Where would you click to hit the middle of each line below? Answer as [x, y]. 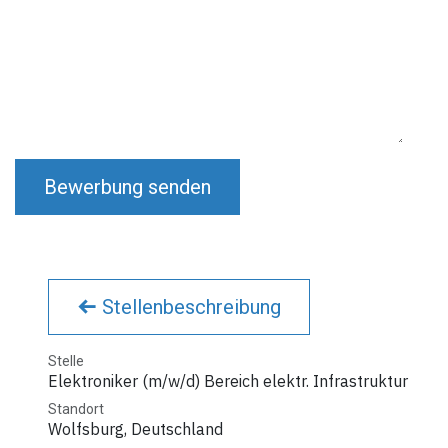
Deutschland [177, 428]
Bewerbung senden [127, 186]
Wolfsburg [86, 428]
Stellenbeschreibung [189, 306]
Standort [76, 408]
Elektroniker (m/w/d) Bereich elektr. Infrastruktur [228, 380]
